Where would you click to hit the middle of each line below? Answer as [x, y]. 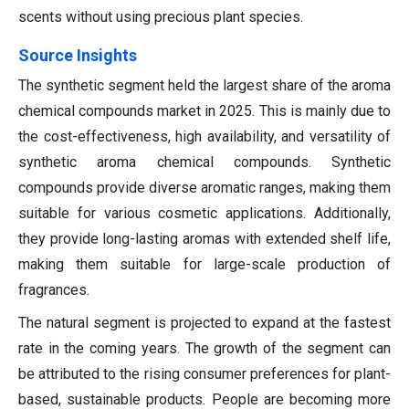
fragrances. [54, 290]
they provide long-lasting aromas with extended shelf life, [204, 239]
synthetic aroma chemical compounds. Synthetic [204, 163]
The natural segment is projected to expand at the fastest [204, 323]
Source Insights [78, 56]
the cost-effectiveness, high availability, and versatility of [204, 137]
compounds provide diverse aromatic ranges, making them [204, 188]
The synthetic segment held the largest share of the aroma [204, 86]
